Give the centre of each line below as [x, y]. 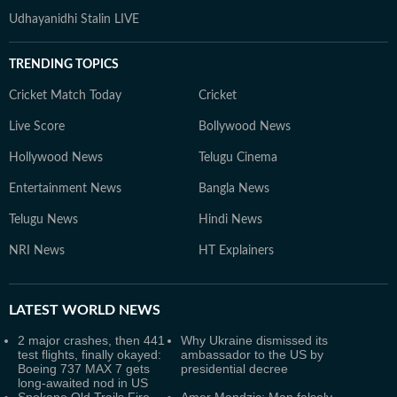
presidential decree [234, 369]
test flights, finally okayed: [90, 354]
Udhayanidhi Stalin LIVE [74, 19]
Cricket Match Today [65, 96]
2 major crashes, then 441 [91, 340]
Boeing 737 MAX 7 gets [84, 369]
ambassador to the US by [252, 354]
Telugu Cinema [238, 158]
